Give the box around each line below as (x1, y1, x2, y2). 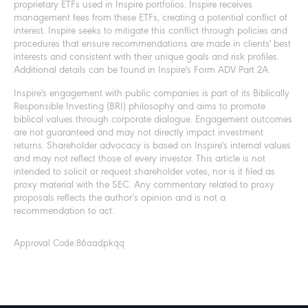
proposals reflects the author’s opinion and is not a (14, 193, 225, 204)
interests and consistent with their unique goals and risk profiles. (14, 52, 279, 63)
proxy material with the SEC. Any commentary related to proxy (14, 180, 274, 191)
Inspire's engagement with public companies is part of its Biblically (14, 89, 289, 100)
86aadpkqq (76, 239, 124, 250)
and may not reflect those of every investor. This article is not (14, 154, 265, 165)
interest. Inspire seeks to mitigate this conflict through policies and (14, 26, 287, 37)
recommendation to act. (14, 206, 114, 217)
